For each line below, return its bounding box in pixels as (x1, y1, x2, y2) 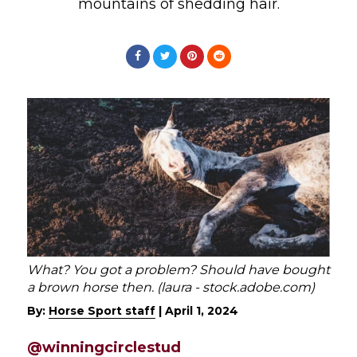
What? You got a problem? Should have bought (27, 261, 330, 277)
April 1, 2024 (165, 304, 238, 319)
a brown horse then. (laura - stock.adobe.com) (27, 279, 315, 295)
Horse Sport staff (49, 304, 155, 319)
